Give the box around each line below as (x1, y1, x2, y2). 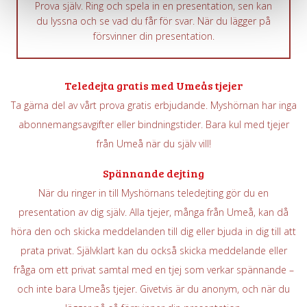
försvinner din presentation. (93, 29, 214, 42)
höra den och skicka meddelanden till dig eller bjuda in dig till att (11, 225, 296, 238)
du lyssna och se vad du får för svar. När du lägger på (36, 14, 271, 27)
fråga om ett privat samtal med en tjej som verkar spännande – (13, 263, 294, 276)
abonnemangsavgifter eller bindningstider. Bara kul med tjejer (18, 118, 289, 131)
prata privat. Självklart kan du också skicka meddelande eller (20, 244, 287, 257)
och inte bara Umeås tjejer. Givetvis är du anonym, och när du (17, 282, 290, 295)
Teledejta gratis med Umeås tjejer (64, 78, 243, 93)
